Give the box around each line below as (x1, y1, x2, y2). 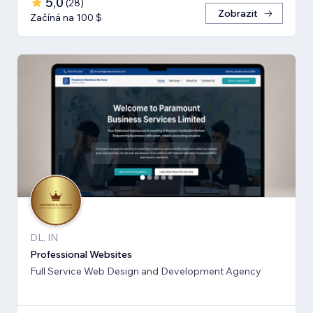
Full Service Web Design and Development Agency (30, 265, 261, 278)
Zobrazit (218, 6, 258, 20)
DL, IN (30, 231, 58, 245)
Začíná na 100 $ (30, 10, 102, 24)
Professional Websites (30, 248, 132, 261)
